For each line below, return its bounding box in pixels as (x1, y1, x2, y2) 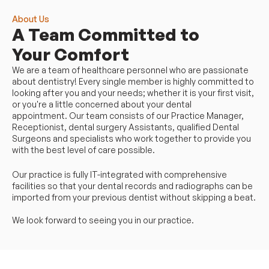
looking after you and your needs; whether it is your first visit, (12, 88, 254, 98)
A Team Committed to (12, 24, 203, 45)
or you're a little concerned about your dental (12, 99, 192, 109)
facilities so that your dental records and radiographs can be (12, 181, 253, 191)
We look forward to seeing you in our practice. (12, 215, 194, 225)
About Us (12, 14, 49, 24)
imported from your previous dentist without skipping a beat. (12, 192, 256, 202)
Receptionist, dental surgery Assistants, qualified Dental (12, 122, 239, 132)
